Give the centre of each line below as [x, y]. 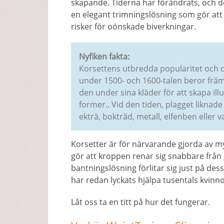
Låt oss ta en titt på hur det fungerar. [140, 202]
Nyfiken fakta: [104, 56]
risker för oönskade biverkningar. [133, 26]
